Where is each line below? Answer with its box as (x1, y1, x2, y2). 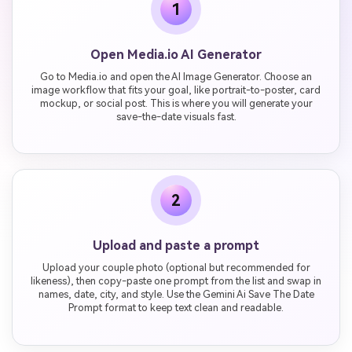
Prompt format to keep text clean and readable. (68, 302, 284, 314)
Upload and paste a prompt (93, 238, 259, 254)
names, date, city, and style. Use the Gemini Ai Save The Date (38, 288, 314, 301)
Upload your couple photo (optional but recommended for (42, 262, 310, 274)
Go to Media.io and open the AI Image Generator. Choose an (40, 70, 312, 82)
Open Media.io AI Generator (90, 46, 262, 62)
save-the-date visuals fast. (115, 110, 236, 123)
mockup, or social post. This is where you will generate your (39, 97, 313, 109)
